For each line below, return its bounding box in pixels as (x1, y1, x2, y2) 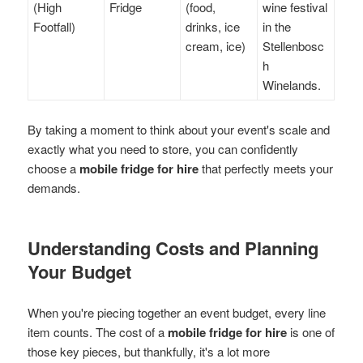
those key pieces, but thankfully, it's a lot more (28, 342, 271, 360)
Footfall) (33, 17, 76, 35)
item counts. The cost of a (28, 322, 169, 340)
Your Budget (28, 258, 132, 284)
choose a (28, 159, 80, 177)
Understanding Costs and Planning (28, 234, 319, 261)
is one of (287, 322, 335, 340)
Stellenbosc (263, 36, 325, 54)
